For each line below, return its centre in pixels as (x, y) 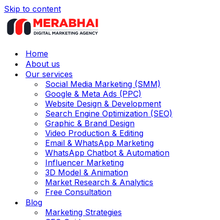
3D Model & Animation (87, 172)
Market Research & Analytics (99, 182)
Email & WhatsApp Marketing (99, 143)
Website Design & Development (103, 104)
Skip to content (32, 9)
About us (43, 64)
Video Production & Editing (94, 133)
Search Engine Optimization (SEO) (109, 113)
